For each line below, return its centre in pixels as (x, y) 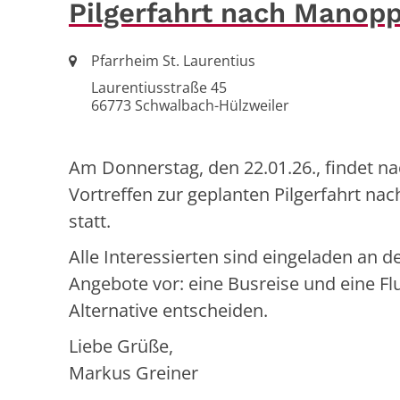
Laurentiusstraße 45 (159, 87)
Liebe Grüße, (121, 346)
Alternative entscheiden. (168, 310)
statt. (90, 221)
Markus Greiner (133, 372)
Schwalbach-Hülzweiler (210, 105)
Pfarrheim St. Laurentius (173, 60)
